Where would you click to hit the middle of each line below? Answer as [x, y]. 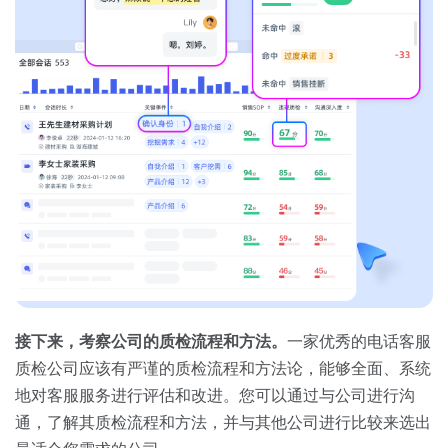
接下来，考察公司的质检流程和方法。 [151, 341]
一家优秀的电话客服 [359, 341]
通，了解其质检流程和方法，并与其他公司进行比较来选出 [223, 422]
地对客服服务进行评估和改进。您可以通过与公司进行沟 [215, 395]
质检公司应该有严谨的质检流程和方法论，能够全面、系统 [223, 368]
